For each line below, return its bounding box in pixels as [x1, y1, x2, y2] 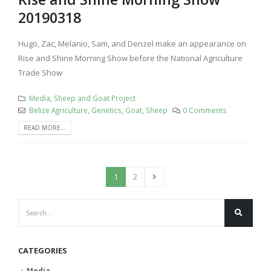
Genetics [91, 105, 122, 115]
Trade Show [18, 67, 62, 78]
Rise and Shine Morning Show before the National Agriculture [18, 52, 243, 64]
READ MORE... [24, 123, 66, 132]
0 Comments [183, 105, 227, 115]
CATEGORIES [18, 245, 67, 256]
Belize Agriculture [28, 105, 88, 115]
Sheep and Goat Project [53, 93, 135, 103]
